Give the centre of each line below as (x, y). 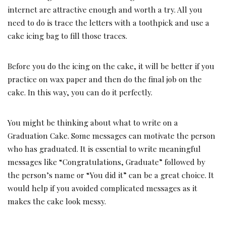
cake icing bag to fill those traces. (67, 35)
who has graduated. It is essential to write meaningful (104, 148)
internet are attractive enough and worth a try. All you (105, 9)
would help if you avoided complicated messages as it (102, 188)
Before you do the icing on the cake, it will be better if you (111, 66)
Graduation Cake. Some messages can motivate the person (111, 135)
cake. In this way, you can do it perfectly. (80, 92)
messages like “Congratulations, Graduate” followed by (106, 161)
